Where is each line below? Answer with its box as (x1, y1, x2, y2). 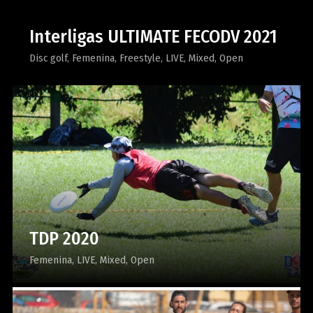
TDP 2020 (29, 227, 99, 249)
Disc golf (29, 52, 67, 64)
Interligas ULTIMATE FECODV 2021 (29, 26, 277, 48)
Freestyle (119, 52, 161, 64)
